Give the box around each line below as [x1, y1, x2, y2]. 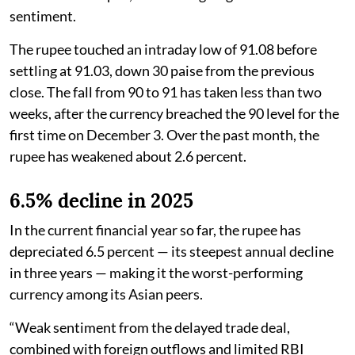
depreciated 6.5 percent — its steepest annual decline [10, 242, 334, 260]
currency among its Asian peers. [10, 284, 203, 303]
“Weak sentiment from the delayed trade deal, [10, 318, 290, 336]
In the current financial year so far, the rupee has [10, 220, 301, 239]
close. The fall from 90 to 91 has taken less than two [10, 82, 322, 101]
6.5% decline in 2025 [10, 188, 193, 213]
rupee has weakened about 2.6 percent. [10, 147, 246, 165]
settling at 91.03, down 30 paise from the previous [10, 61, 315, 79]
